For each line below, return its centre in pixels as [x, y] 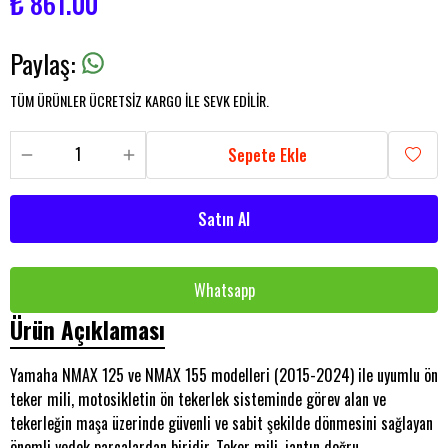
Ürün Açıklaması [87, 330]
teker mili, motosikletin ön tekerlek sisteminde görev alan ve [198, 399]
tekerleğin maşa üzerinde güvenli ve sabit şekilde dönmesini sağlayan [221, 423]
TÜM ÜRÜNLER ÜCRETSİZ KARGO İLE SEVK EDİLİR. [139, 100]
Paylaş [40, 63]
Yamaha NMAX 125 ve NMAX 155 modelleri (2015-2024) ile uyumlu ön [224, 375]
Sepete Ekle [267, 155]
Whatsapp [224, 290]
